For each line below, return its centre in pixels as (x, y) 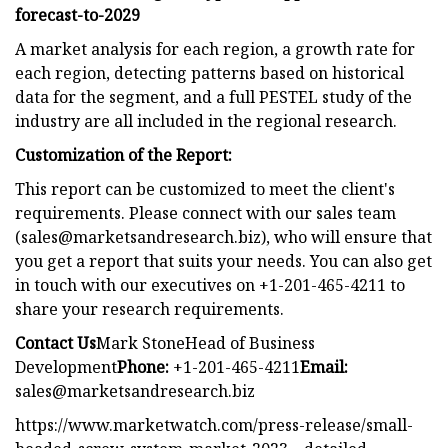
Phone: (143, 366)
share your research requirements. (149, 308)
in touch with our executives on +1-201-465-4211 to (210, 284)
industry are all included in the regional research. (206, 120)
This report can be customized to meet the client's (205, 188)
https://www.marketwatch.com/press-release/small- (214, 424)
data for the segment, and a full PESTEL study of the (213, 96)
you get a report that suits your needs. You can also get (223, 260)
